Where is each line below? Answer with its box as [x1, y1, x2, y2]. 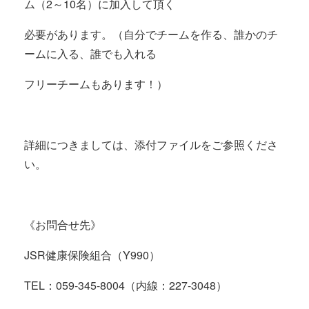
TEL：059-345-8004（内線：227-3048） [24, 277, 227, 293]
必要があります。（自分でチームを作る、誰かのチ [24, 26, 278, 42]
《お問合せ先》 [24, 217, 101, 232]
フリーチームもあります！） [24, 76, 168, 92]
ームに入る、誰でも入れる [24, 46, 157, 61]
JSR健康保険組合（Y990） [24, 247, 160, 263]
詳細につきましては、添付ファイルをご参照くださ [24, 137, 278, 152]
